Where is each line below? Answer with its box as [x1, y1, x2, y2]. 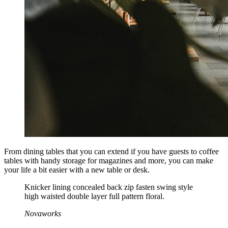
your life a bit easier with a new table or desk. [4, 165, 150, 175]
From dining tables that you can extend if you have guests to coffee [4, 147, 219, 156]
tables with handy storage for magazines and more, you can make [4, 156, 213, 165]
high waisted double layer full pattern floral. [24, 192, 164, 201]
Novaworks [24, 209, 61, 218]
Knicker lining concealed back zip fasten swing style [24, 183, 193, 192]
